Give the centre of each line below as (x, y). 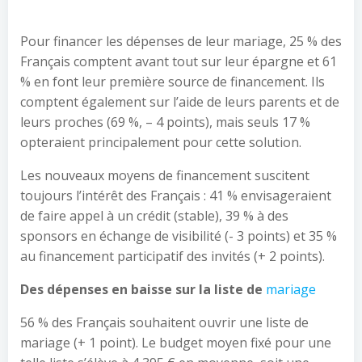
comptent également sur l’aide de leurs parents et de (180, 102)
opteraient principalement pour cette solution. (161, 142)
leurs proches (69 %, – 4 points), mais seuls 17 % (165, 122)
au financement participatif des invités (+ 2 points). (173, 256)
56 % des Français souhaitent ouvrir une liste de (164, 322)
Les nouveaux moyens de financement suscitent (165, 175)
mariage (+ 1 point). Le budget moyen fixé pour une (176, 343)
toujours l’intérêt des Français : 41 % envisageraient (176, 196)
